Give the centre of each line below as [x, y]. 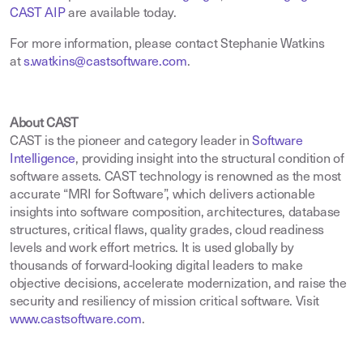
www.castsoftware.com [76, 320]
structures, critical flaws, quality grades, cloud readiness [167, 231]
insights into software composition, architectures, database [175, 213]
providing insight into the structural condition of [213, 160]
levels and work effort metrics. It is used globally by [152, 249]
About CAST [44, 124]
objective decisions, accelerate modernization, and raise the [178, 284]
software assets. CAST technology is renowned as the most [176, 177]
